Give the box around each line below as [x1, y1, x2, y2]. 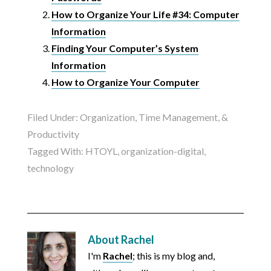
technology [27, 162, 74, 174]
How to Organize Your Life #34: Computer [51, 8, 240, 21]
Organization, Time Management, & [79, 111, 228, 123]
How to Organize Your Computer [51, 76, 200, 88]
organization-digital [120, 145, 204, 157]
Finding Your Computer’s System [51, 42, 198, 54]
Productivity [27, 128, 79, 140]
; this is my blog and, [132, 250, 215, 262]
